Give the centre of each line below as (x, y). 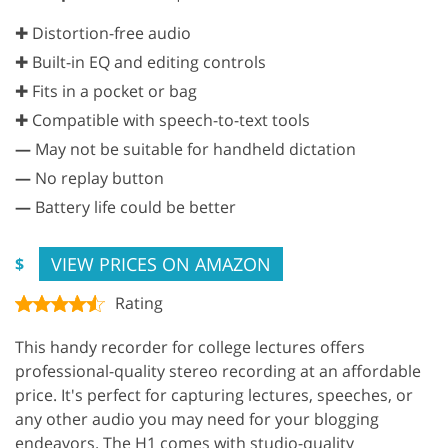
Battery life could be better (133, 206)
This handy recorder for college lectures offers (190, 346)
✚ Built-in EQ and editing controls (140, 61)
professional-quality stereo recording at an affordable (218, 370)
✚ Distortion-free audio (103, 32)
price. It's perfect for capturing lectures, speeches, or (214, 394)
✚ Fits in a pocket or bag (106, 90)
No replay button (97, 177)
